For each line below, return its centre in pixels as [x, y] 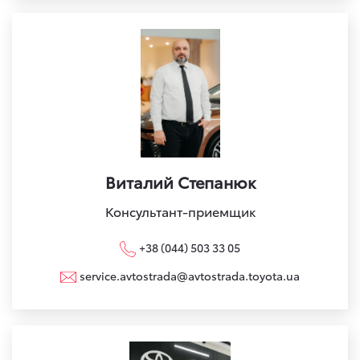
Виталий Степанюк [180, 181]
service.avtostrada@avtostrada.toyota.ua [190, 275]
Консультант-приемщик [180, 211]
